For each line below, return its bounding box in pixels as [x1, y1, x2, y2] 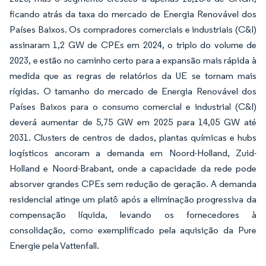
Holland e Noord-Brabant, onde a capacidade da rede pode [9, 162, 256, 174]
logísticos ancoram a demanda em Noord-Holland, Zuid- [9, 147, 256, 159]
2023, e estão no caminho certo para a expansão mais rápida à [9, 54, 256, 66]
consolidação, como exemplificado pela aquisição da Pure [9, 224, 256, 236]
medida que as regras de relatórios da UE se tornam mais [9, 69, 256, 81]
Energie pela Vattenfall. [9, 239, 99, 251]
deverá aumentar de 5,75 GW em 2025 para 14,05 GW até [9, 116, 256, 128]
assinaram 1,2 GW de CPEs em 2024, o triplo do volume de [9, 39, 256, 50]
